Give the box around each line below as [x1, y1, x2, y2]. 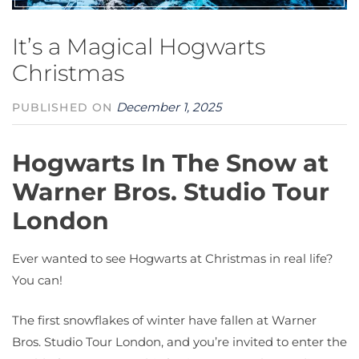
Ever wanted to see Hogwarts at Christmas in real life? [12, 251, 333, 267]
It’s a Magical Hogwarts [12, 33, 265, 61]
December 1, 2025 [116, 99, 222, 115]
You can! [12, 272, 66, 288]
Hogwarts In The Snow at [12, 148, 329, 179]
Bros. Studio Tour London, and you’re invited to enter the [12, 333, 347, 349]
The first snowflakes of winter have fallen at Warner [12, 312, 317, 328]
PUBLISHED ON [12, 101, 117, 115]
